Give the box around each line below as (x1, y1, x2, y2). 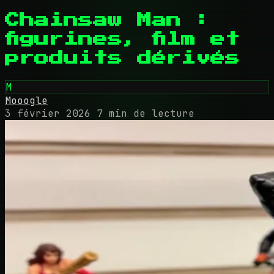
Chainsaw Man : (5, 12, 210, 28)
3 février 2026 (5, 106, 91, 120)
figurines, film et (5, 31, 240, 46)
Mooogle (5, 94, 48, 107)
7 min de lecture (97, 106, 194, 120)
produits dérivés (5, 50, 240, 65)
